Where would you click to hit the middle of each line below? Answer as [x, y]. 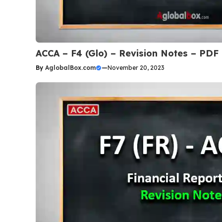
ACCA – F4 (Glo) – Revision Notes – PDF [127, 53]
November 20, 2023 [136, 67]
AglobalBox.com [70, 67]
